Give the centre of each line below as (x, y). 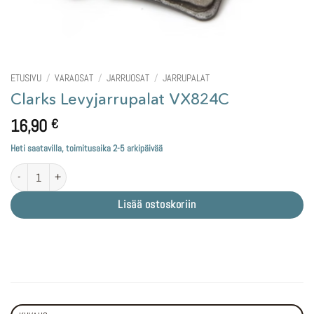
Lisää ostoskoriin (157, 205)
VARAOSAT (74, 78)
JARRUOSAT (128, 78)
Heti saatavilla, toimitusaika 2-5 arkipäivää (87, 149)
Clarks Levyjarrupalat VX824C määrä (76, 170)
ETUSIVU (26, 78)
